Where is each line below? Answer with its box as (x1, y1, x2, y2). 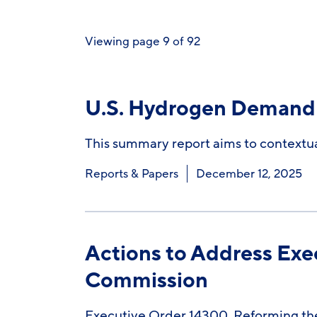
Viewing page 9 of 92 (84, 33, 200, 50)
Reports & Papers (84, 166, 178, 182)
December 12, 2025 (195, 166, 302, 182)
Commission (84, 267, 208, 294)
